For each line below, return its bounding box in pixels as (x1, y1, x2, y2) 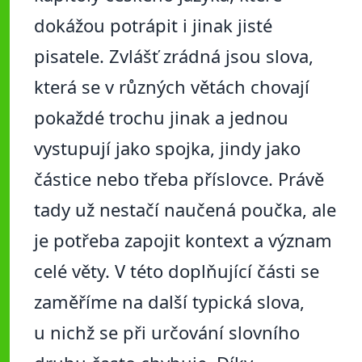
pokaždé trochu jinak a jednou (34, 105, 288, 130)
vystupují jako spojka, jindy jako (34, 136, 301, 161)
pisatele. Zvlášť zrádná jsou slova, (34, 44, 314, 69)
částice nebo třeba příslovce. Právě (34, 166, 324, 192)
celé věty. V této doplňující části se (34, 259, 319, 284)
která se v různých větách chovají (34, 74, 309, 99)
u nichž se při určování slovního (34, 320, 300, 345)
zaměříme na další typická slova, (34, 289, 305, 314)
